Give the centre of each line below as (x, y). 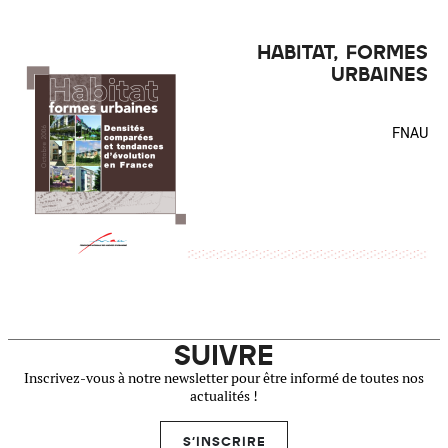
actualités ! (224, 396)
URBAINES (379, 73)
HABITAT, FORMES (342, 51)
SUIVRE (224, 354)
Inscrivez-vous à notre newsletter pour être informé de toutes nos (224, 378)
